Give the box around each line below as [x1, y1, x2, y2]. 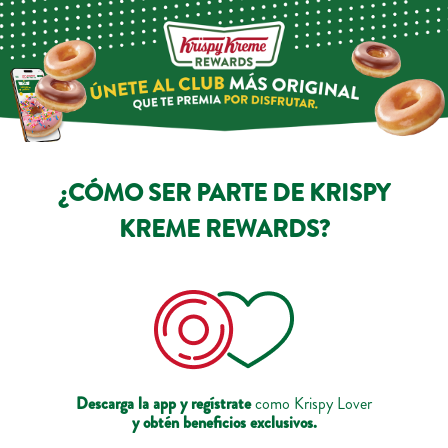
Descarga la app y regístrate [76, 392, 251, 416]
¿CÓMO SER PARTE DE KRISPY [58, 176, 390, 211]
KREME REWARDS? [118, 212, 330, 247]
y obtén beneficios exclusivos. [131, 411, 317, 435]
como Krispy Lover [251, 392, 372, 416]
